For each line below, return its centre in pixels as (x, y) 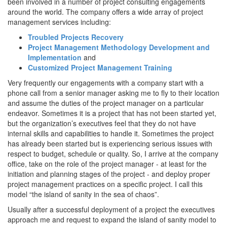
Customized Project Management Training (100, 67)
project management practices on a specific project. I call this (105, 184)
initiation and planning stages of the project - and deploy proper (109, 174)
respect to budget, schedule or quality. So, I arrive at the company (113, 154)
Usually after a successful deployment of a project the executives (111, 209)
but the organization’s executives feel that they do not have (102, 123)
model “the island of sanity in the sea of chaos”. (83, 194)
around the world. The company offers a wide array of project (105, 12)
